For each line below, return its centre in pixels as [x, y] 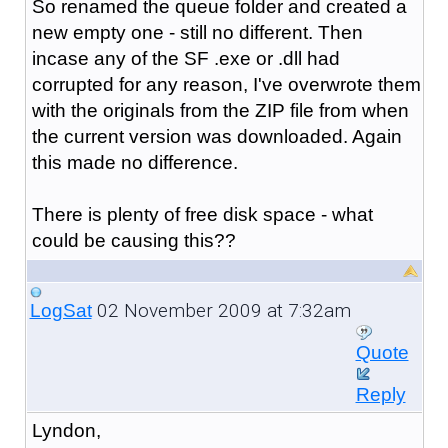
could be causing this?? [133, 240]
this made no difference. [134, 162]
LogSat [60, 310]
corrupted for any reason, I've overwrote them [226, 84]
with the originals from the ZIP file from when [220, 110]
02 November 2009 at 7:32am [221, 310]
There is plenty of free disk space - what [202, 214]
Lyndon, [66, 430]
